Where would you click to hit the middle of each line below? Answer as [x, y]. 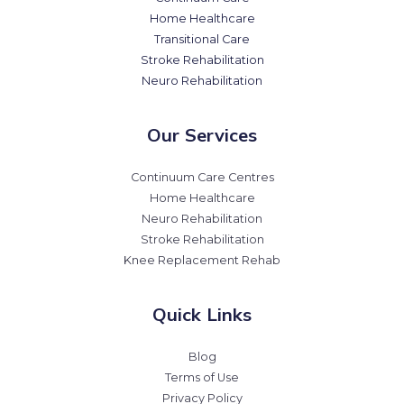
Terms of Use [202, 378]
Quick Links [202, 315]
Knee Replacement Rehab [202, 261]
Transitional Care [202, 40]
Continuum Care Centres [202, 178]
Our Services [202, 135]
